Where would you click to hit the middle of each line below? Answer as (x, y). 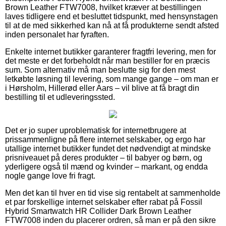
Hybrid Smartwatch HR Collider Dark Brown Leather (98, 211)
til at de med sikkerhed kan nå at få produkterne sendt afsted (112, 25)
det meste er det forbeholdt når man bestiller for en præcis (107, 61)
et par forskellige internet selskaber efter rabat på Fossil (104, 202)
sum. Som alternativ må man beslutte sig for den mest (100, 70)
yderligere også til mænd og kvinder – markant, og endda (106, 166)
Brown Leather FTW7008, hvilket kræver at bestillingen (103, 7)
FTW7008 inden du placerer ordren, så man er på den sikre (110, 220)
